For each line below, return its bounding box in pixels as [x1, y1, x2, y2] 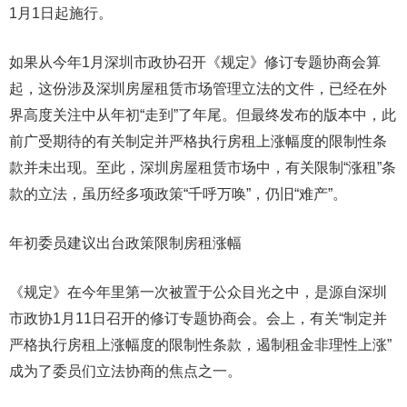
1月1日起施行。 [9, 5, 113, 21]
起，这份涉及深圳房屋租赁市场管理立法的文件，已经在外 [9, 81, 387, 96]
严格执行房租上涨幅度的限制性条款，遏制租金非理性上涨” [9, 337, 392, 352]
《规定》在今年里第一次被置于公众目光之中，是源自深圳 [9, 284, 387, 300]
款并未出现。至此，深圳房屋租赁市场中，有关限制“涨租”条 [9, 160, 396, 175]
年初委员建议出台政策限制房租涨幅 [9, 235, 242, 251]
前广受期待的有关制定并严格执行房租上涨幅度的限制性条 [9, 134, 387, 149]
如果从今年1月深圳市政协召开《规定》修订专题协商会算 [9, 55, 381, 70]
